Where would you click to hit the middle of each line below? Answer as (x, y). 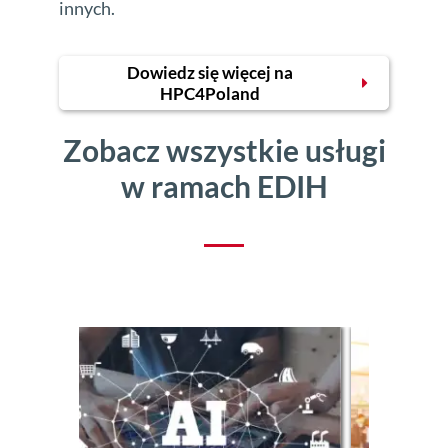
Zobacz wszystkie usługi (224, 150)
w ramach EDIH (224, 186)
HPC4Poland (210, 94)
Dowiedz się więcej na (210, 73)
